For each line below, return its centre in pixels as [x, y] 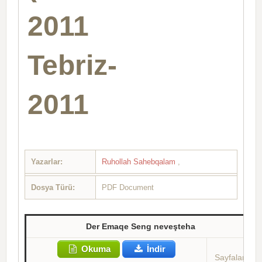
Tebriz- [73, 65]
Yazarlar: [47, 161]
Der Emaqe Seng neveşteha [140, 226]
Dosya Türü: [53, 187]
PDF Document [128, 187]
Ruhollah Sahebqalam [140, 161]
